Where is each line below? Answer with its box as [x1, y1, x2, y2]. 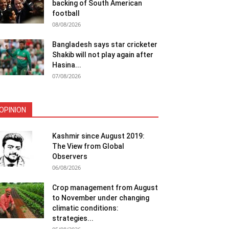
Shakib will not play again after [52, 51, 153, 59]
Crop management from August [52, 184, 158, 192]
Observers [52, 152, 87, 161]
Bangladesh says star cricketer [52, 40, 157, 49]
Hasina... [52, 61, 81, 69]
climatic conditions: [52, 204, 119, 212]
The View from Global [52, 142, 124, 150]
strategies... [52, 214, 94, 222]
